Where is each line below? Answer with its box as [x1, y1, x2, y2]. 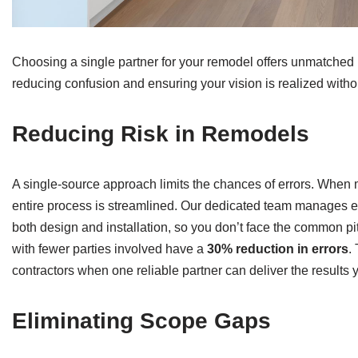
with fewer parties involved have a [12, 242, 207, 257]
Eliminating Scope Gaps [12, 308, 271, 334]
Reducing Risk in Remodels [12, 121, 309, 147]
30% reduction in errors [207, 242, 348, 257]
